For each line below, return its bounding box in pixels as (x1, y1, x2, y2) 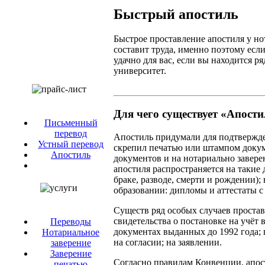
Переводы (50, 216, 91, 227)
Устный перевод (38, 139, 104, 149)
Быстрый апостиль (114, 6, 238, 22)
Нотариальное (42, 227, 99, 237)
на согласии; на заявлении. (114, 237, 222, 247)
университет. (114, 66, 166, 76)
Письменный (44, 118, 98, 128)
